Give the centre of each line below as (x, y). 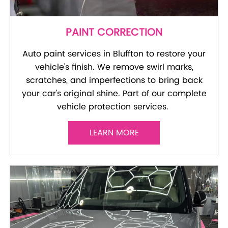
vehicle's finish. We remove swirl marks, (114, 67)
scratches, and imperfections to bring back (114, 80)
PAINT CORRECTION (114, 33)
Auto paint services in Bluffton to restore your (114, 54)
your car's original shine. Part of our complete (114, 93)
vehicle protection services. (114, 107)
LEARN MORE (114, 133)
